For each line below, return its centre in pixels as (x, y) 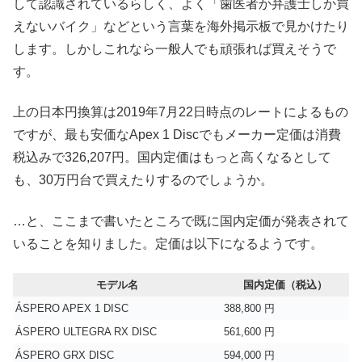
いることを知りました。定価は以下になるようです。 (168, 243)
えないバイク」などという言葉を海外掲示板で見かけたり (181, 27)
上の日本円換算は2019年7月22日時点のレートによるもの (181, 112)
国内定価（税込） (285, 285)
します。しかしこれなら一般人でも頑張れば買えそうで (175, 49)
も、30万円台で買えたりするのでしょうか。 (143, 180)
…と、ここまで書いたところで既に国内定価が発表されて (181, 221)
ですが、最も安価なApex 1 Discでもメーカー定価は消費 (177, 135)
